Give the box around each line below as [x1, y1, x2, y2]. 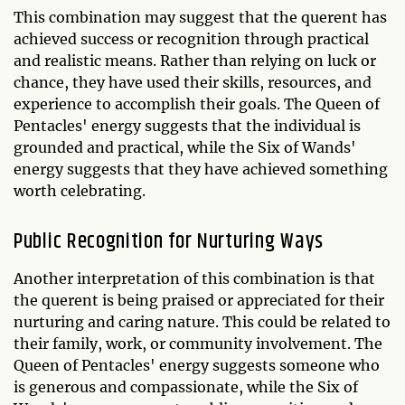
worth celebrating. [14, 181, 146, 200]
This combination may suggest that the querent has [14, 7, 387, 26]
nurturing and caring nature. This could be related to [14, 312, 391, 331]
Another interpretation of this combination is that [14, 268, 375, 287]
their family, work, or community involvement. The [14, 334, 382, 353]
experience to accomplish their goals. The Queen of [14, 94, 380, 113]
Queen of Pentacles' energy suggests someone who [14, 355, 380, 374]
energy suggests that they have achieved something [14, 159, 388, 178]
